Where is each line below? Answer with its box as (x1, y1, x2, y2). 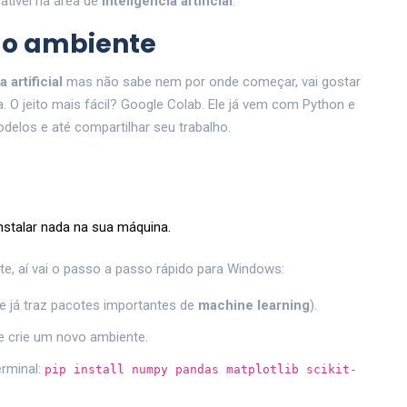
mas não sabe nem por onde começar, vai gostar (63, 74, 361, 91)
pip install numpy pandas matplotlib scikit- (45, 362, 357, 377)
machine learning (198, 297, 310, 314)
